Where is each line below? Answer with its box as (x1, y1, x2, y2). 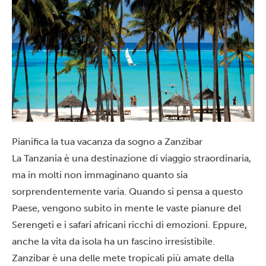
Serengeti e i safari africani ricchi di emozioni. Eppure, (12, 218, 247, 230)
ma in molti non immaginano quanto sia (12, 169, 188, 180)
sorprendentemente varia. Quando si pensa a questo (12, 185, 243, 197)
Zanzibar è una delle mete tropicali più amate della (12, 252, 234, 264)
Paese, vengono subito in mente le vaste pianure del (12, 202, 241, 214)
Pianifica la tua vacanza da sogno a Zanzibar (12, 135, 202, 147)
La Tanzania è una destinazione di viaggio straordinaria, (12, 152, 251, 164)
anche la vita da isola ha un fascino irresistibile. (12, 235, 215, 247)
